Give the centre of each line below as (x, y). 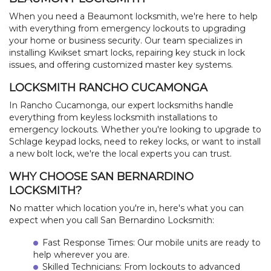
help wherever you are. (81, 254)
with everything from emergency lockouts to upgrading (127, 28)
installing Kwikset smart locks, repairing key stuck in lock (127, 52)
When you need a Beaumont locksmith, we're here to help (133, 16)
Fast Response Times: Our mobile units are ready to (152, 242)
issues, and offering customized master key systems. (121, 64)
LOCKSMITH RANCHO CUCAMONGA (108, 87)
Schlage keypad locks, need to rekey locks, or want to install (135, 141)
